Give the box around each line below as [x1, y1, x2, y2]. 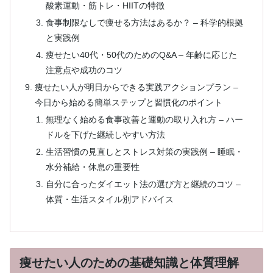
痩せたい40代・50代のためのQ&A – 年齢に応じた [45, 50, 237, 60]
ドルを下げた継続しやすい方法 [45, 129, 165, 140]
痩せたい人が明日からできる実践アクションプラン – [35, 82, 239, 92]
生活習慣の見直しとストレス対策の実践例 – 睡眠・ [45, 146, 243, 157]
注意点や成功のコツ [45, 65, 122, 76]
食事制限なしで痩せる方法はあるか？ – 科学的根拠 [45, 18, 243, 28]
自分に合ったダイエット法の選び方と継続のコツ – [45, 179, 241, 189]
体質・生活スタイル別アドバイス [45, 194, 174, 204]
